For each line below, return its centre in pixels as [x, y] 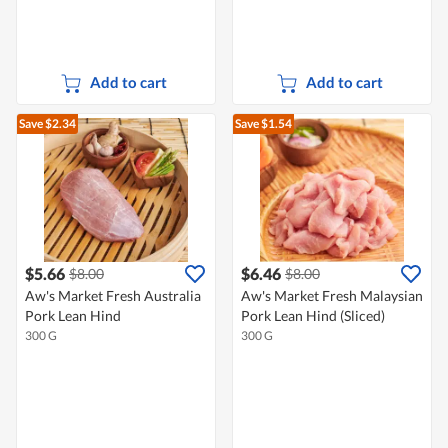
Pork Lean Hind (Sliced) [313, 316]
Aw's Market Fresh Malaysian [332, 296]
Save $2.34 [47, 124]
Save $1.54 [263, 124]
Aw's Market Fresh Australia [113, 296]
